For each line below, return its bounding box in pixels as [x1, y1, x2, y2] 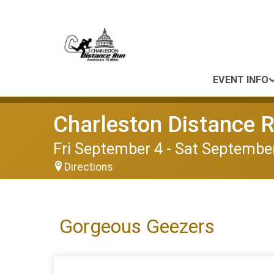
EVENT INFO [213, 74, 268, 86]
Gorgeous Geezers [59, 215, 215, 238]
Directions [64, 161, 113, 173]
